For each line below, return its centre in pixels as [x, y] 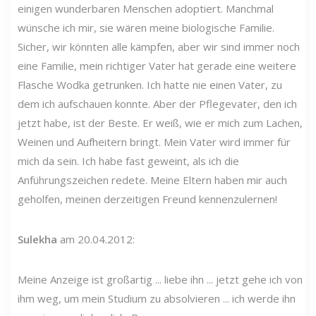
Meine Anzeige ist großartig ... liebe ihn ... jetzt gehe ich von [160, 279]
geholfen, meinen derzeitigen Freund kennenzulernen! [147, 199]
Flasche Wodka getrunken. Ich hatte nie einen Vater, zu [150, 84]
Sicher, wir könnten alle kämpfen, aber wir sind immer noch [159, 46]
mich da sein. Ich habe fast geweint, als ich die [128, 160]
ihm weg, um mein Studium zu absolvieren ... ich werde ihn [157, 298]
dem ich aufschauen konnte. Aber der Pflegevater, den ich [157, 103]
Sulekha [37, 239]
